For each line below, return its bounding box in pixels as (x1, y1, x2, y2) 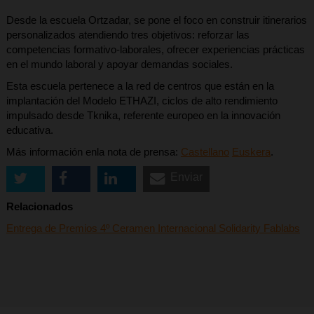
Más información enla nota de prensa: (6, 146, 181, 158)
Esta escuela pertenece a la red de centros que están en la (6, 80, 274, 93)
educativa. (6, 124, 53, 137)
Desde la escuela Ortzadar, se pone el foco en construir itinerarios (6, 14, 307, 27)
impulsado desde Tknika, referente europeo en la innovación (6, 109, 280, 122)
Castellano (180, 146, 229, 158)
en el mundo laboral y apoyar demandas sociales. (6, 58, 233, 71)
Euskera (231, 146, 271, 158)
